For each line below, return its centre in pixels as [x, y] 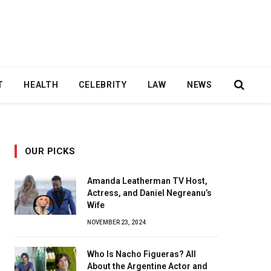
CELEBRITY [103, 85]
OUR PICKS [50, 151]
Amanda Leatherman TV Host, [147, 181]
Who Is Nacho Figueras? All [142, 254]
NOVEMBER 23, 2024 [116, 222]
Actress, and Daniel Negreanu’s [149, 193]
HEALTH [41, 85]
